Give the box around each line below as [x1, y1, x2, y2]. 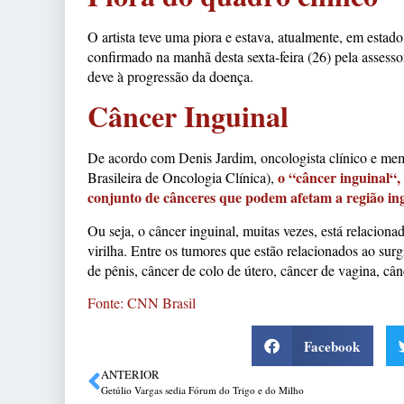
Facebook [304, 335, 361, 356]
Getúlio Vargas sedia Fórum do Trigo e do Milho [101, 383, 304, 398]
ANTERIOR [101, 366, 160, 383]
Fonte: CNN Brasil [87, 293, 196, 313]
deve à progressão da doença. [87, 66, 253, 86]
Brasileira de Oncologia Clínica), [87, 168, 278, 188]
